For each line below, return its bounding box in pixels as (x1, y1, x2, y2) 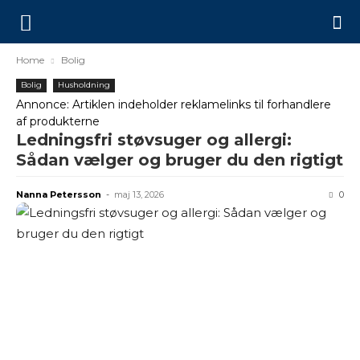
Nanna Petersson (16, 189, 101, 200)
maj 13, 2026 (114, 189, 164, 200)
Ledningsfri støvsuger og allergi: (16, 130, 292, 149)
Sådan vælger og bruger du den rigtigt (16, 150, 343, 170)
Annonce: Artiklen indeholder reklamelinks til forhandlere (16, 97, 331, 112)
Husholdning (58, 80, 110, 90)
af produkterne (16, 114, 100, 129)
